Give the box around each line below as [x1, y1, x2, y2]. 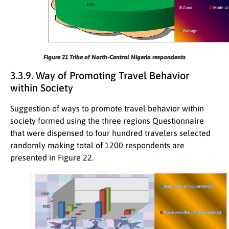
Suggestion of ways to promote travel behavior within [10, 103, 204, 113]
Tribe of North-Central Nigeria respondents [70, 53, 186, 61]
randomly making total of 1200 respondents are [10, 140, 185, 150]
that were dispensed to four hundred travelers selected [10, 128, 211, 138]
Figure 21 [43, 53, 70, 61]
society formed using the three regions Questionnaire [10, 116, 204, 125]
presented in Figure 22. [10, 152, 94, 162]
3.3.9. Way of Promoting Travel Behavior [10, 69, 189, 81]
